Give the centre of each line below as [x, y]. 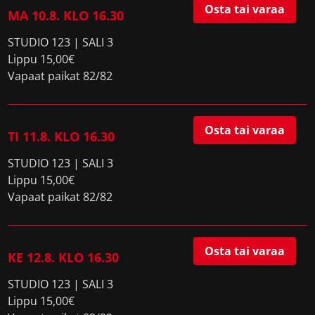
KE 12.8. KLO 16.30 [64, 257]
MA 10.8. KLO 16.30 [66, 15]
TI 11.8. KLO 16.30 [62, 136]
